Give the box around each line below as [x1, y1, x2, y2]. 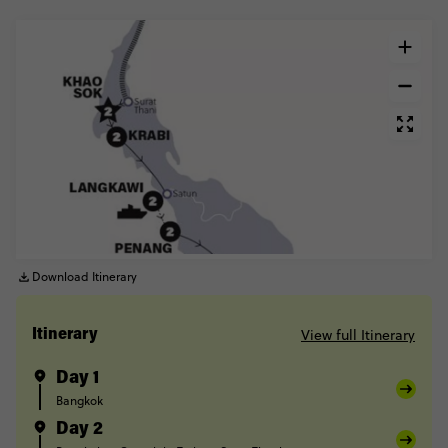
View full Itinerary [301, 325, 415, 345]
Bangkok [56, 392, 103, 409]
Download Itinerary [32, 268, 137, 285]
